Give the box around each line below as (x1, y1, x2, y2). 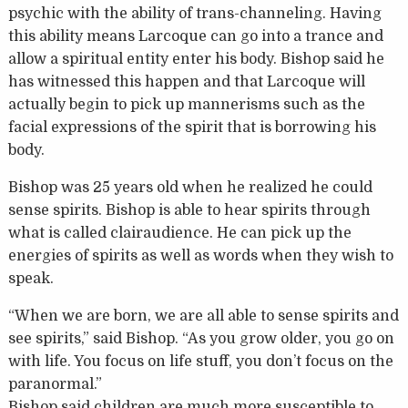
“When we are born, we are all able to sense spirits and (7, 308, 399, 325)
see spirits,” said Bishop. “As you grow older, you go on (7, 331, 394, 348)
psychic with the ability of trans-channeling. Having (7, 5, 382, 23)
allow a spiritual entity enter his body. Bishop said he (7, 51, 384, 68)
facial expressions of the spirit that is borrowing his (7, 119, 376, 137)
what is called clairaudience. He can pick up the (7, 225, 352, 242)
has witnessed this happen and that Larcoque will (7, 74, 365, 91)
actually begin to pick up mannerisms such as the (7, 97, 365, 114)
